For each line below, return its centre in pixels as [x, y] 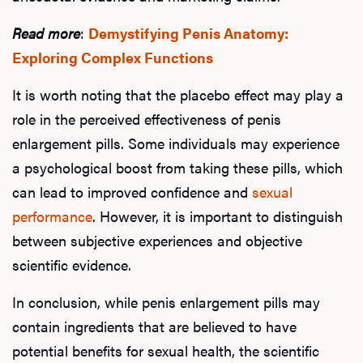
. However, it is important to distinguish [218, 216]
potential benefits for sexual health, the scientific [166, 350]
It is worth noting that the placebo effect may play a [178, 94]
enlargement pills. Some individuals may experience [176, 143]
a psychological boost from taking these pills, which [177, 167]
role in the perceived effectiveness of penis [147, 118]
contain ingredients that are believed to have [154, 326]
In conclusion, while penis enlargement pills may [166, 301]
